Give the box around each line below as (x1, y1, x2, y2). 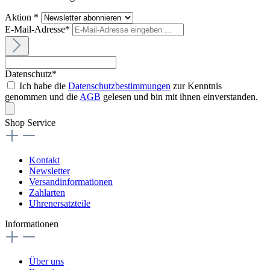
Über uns (29, 256, 64, 266)
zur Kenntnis (171, 80, 222, 91)
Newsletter (29, 165, 70, 176)
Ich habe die (19, 80, 68, 91)
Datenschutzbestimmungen (68, 80, 171, 91)
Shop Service (5, 117, 55, 128)
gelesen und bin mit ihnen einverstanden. (101, 91, 258, 102)
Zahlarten (29, 187, 65, 198)
